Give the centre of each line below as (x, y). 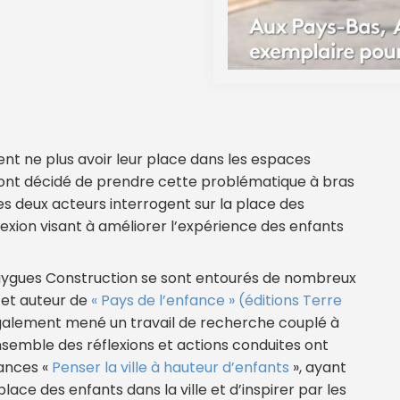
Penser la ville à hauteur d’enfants (171, 367)
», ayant (318, 367)
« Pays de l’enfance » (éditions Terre (217, 300)
